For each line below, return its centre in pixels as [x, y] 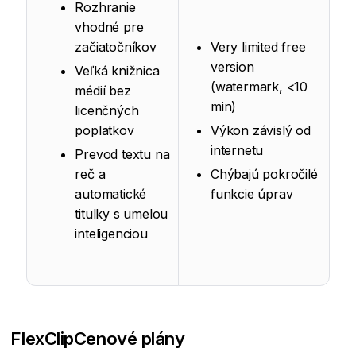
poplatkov [104, 131]
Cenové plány [129, 339]
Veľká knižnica [117, 71]
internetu [237, 151]
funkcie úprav [252, 194]
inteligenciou [111, 234]
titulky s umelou [122, 214]
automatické [111, 194]
